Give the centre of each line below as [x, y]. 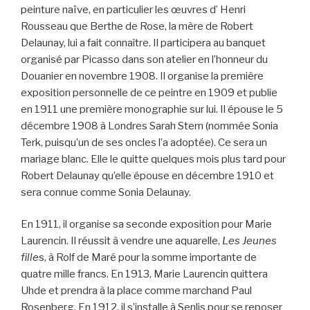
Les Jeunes [249, 241]
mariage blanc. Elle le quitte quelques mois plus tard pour [153, 159]
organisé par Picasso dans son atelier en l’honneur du [144, 59]
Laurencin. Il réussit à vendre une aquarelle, [121, 241]
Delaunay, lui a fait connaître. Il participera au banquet [143, 43]
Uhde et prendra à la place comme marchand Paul [136, 291]
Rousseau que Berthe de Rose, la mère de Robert [137, 26]
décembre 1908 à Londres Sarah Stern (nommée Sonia [149, 126]
